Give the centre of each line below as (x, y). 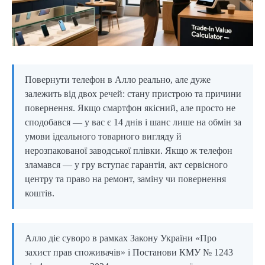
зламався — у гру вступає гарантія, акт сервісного (126, 165)
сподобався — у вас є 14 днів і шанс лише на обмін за (133, 122)
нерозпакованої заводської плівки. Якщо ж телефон (129, 151)
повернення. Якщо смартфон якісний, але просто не (130, 108)
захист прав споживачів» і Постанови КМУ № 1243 (129, 253)
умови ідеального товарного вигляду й (103, 137)
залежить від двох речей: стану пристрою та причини (133, 94)
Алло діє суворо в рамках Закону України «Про (121, 238)
